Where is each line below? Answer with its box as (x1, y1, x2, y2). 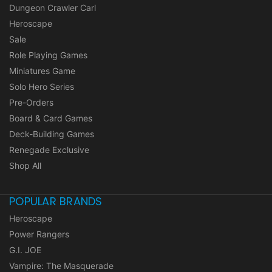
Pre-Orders (9, 97, 53, 107)
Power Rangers (9, 228, 69, 239)
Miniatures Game (9, 65, 75, 76)
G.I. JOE (9, 244, 41, 255)
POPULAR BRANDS (9, 193, 103, 209)
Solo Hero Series (9, 81, 74, 92)
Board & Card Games (9, 112, 92, 123)
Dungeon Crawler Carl (9, 2, 96, 13)
